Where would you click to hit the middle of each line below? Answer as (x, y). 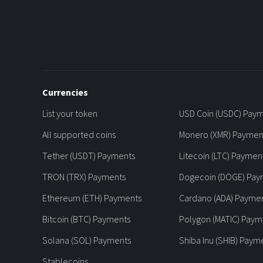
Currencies (65, 92)
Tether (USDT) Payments (89, 155)
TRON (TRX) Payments (84, 176)
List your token (70, 113)
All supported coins (79, 134)
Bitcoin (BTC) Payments (86, 219)
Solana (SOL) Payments (87, 240)
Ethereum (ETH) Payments (92, 198)
